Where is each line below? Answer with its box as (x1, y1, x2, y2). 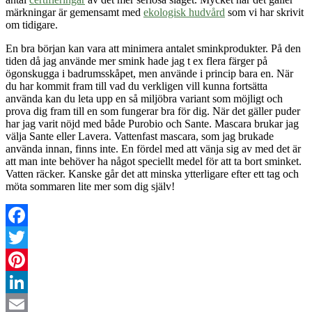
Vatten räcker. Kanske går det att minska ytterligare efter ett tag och (6, 168, 299, 180)
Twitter (6, 253, 37, 266)
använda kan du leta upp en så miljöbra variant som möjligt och (6, 93, 283, 105)
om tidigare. (6, 19, 58, 31)
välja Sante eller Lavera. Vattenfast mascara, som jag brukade (6, 130, 274, 143)
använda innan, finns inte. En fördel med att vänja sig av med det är (6, 143, 301, 155)
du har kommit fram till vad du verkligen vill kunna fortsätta (6, 80, 267, 93)
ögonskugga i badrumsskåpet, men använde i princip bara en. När (6, 68, 293, 80)
